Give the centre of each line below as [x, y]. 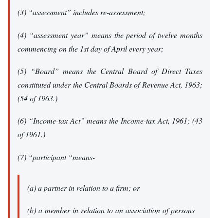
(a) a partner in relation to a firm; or [83, 188]
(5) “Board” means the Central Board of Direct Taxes [110, 71]
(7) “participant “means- [56, 157]
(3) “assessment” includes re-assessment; [82, 12]
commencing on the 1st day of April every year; [91, 48]
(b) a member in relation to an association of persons [111, 210]
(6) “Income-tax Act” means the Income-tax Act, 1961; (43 [110, 121]
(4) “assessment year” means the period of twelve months [110, 35]
